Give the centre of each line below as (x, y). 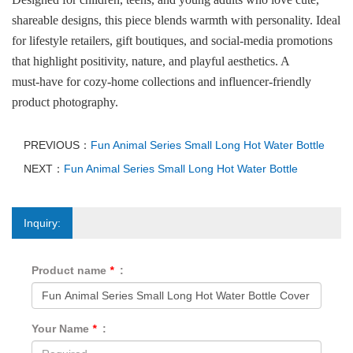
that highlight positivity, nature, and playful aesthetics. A (150, 61)
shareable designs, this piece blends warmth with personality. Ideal (176, 20)
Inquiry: (42, 223)
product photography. (65, 102)
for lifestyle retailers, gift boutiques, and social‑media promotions (172, 41)
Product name (71, 270)
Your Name (62, 329)
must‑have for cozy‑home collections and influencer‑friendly (162, 82)
